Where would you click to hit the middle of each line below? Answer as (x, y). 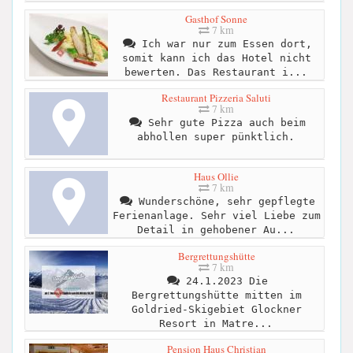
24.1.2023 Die (223, 281)
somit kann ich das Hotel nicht (216, 58)
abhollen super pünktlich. (216, 137)
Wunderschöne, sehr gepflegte (223, 202)
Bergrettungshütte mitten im (216, 295)
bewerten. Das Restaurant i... (216, 72)
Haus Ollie (216, 177)
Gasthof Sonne (216, 19)
